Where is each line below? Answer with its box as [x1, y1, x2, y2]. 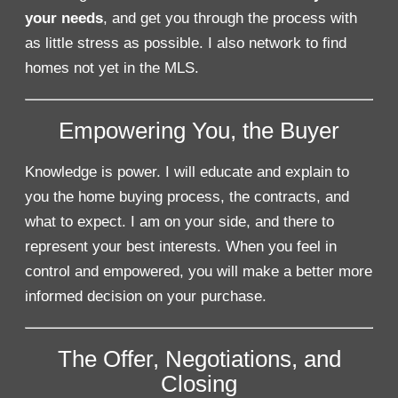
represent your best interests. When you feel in [24, 237, 337, 255]
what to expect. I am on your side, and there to [24, 212, 334, 230]
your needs [24, 9, 103, 27]
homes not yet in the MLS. [24, 59, 199, 76]
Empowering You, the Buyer [59, 117, 339, 143]
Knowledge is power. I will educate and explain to [24, 163, 349, 180]
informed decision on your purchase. [24, 287, 267, 305]
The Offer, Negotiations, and [57, 346, 341, 371]
